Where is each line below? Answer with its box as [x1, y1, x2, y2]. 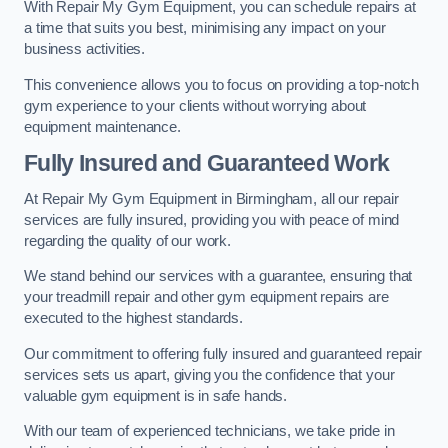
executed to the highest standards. [24, 310, 244, 327]
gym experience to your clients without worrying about [24, 97, 367, 114]
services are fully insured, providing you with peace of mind [24, 211, 400, 228]
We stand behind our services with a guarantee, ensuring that [24, 268, 413, 285]
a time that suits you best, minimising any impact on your [24, 20, 386, 37]
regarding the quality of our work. [24, 232, 232, 249]
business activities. [24, 41, 146, 58]
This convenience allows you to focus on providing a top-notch [24, 76, 420, 93]
